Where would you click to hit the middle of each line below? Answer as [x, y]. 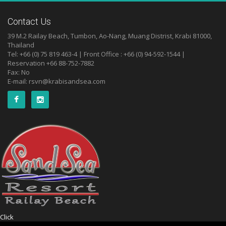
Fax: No [19, 72]
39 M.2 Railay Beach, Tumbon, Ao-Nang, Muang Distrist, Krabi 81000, [110, 36]
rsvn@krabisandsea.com [67, 81]
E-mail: [18, 81]
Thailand [21, 45]
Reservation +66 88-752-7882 [51, 63]
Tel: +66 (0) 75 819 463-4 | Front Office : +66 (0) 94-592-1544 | [96, 54]
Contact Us [29, 21]
